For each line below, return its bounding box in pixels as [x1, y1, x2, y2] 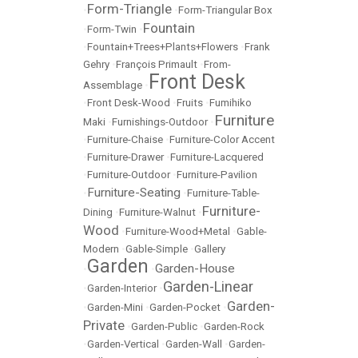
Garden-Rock [204, 320, 265, 332]
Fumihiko [209, 97, 252, 109]
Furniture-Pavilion [177, 169, 257, 181]
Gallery [194, 243, 225, 255]
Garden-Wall [165, 338, 222, 350]
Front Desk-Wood [87, 97, 170, 109]
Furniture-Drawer [87, 151, 164, 163]
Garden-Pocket [149, 301, 221, 313]
